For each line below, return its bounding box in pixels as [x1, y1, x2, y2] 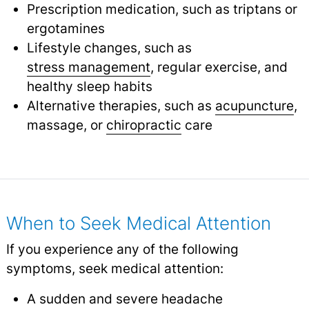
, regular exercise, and [150, 58, 288, 75]
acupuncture [215, 97, 294, 114]
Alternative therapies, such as [26, 97, 215, 114]
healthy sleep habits [26, 77, 152, 94]
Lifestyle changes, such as [26, 39, 192, 56]
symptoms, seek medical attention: [6, 259, 223, 277]
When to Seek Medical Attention [6, 212, 271, 234]
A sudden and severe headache [26, 290, 223, 307]
